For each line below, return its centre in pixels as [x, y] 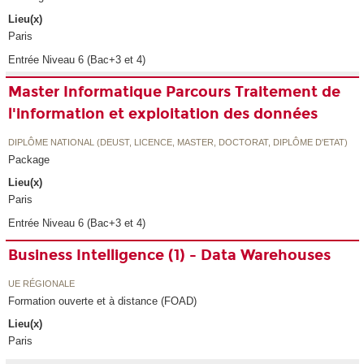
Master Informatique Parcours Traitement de [175, 92]
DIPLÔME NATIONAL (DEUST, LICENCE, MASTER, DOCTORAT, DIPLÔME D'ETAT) [178, 142]
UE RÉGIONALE [42, 283]
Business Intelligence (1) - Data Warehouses [170, 256]
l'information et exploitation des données [163, 114]
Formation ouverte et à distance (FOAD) [103, 301]
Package [29, 159]
